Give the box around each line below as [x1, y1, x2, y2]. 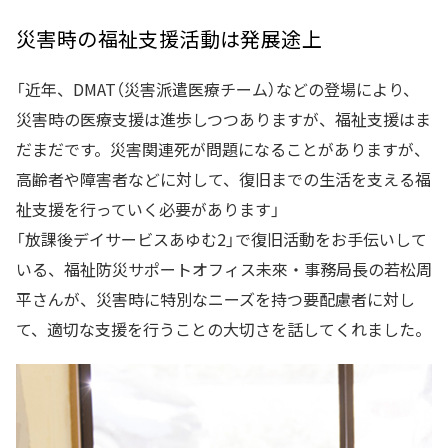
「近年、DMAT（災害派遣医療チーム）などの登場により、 [16, 77, 419, 102]
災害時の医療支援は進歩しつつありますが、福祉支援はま [16, 107, 431, 132]
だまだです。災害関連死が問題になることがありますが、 [16, 137, 430, 162]
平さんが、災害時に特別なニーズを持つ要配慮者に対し [16, 287, 415, 312]
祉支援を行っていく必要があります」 [16, 197, 280, 222]
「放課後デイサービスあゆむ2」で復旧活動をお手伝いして [16, 227, 427, 252]
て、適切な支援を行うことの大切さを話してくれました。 [16, 317, 431, 342]
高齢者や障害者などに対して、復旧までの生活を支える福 [16, 167, 431, 192]
